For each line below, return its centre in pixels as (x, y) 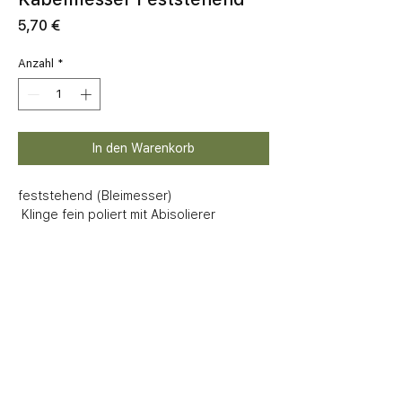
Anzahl (36, 64)
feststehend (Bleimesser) (95, 195)
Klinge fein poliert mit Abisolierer (118, 214)
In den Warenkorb (144, 148)
